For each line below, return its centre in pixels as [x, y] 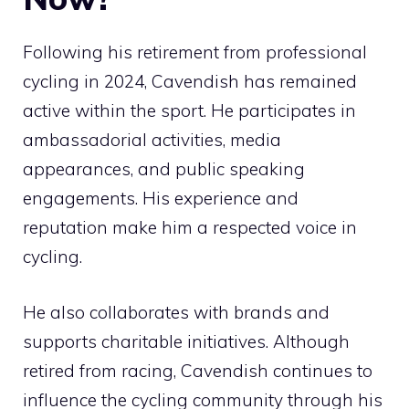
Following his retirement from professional [195, 52]
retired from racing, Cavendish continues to [198, 370]
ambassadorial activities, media [152, 140]
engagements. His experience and [161, 199]
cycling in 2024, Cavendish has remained [190, 82]
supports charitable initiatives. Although [186, 341]
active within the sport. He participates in [189, 111]
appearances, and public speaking [164, 169]
